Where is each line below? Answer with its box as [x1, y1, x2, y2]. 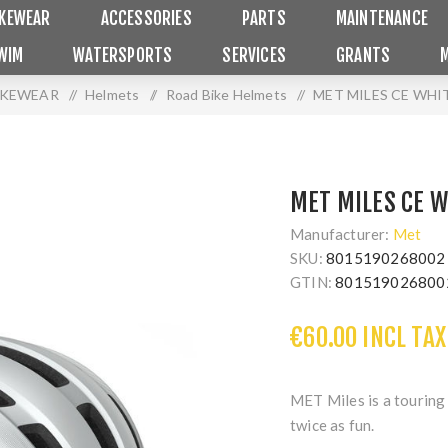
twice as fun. [290, 416, 375, 434]
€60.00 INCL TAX [290, 322, 446, 353]
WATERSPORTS [73, 45, 173, 66]
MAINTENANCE [335, 8, 429, 29]
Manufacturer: [290, 225, 390, 243]
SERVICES [222, 45, 287, 66]
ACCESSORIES [100, 8, 192, 29]
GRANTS [336, 45, 391, 66]
